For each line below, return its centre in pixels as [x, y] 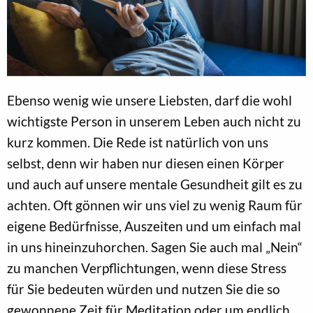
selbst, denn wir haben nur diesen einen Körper [146, 163]
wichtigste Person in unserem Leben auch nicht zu [154, 122]
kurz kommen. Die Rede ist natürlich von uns [138, 143]
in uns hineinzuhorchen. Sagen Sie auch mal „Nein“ [155, 247]
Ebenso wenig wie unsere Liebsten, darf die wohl [150, 101]
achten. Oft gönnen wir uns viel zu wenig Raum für [155, 205]
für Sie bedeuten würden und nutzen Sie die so [144, 289]
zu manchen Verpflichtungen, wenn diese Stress [147, 268]
